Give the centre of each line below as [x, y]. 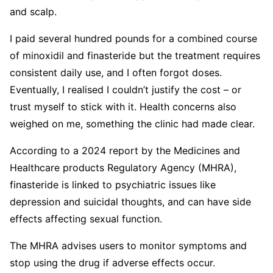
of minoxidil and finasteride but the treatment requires [135, 55]
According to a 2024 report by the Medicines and [125, 151]
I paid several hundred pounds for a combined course [133, 38]
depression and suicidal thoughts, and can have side [130, 202]
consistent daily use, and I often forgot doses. [116, 73]
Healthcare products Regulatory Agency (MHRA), [123, 168]
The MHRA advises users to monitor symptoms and [128, 246]
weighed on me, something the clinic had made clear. [132, 124]
